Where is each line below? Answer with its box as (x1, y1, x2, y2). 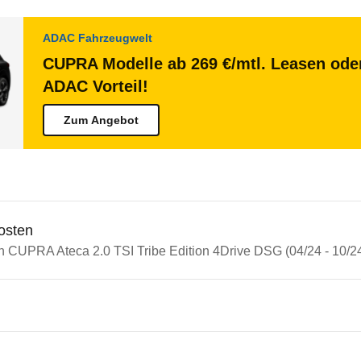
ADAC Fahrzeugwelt (43, 31, 152, 44)
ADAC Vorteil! (43, 77, 148, 95)
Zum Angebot (64, 114, 139, 127)
